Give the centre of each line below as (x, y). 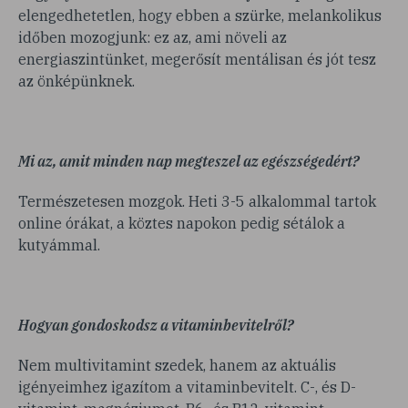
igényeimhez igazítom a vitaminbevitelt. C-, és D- (187, 387)
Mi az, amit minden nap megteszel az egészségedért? (189, 161)
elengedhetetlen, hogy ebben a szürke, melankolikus (200, 15)
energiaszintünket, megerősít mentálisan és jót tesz (197, 59)
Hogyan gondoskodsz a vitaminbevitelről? (156, 325)
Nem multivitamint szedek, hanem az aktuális (177, 365)
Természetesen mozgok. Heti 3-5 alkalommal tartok (197, 201)
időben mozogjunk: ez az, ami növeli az (153, 37)
